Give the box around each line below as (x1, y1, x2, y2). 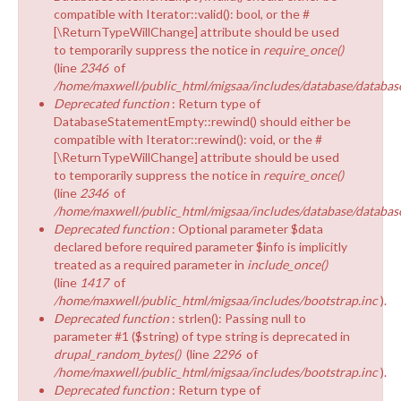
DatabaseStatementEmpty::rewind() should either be (54, 113, 351, 129)
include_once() (247, 256, 328, 272)
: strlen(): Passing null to (172, 310, 306, 326)
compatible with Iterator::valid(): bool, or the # (54, 5, 310, 21)
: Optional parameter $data (172, 220, 323, 236)
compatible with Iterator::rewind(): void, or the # (54, 131, 322, 147)
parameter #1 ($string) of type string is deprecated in (54, 328, 350, 344)
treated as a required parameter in (54, 256, 247, 272)
